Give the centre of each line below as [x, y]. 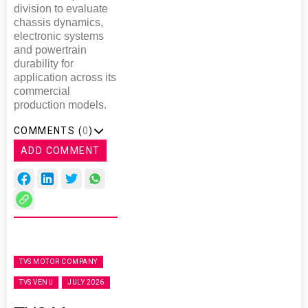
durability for [44, 63]
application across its [65, 77]
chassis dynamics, [58, 22]
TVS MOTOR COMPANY [58, 261]
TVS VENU [36, 282]
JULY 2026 [86, 282]
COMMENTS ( [48, 130]
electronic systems [59, 36]
